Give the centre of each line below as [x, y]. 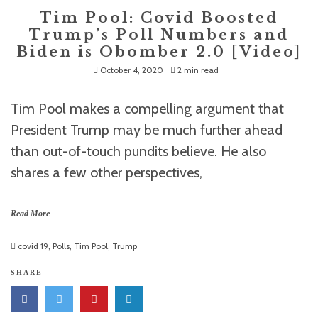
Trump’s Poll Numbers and [159, 35]
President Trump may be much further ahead [147, 130]
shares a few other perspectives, [106, 172]
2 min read [198, 70]
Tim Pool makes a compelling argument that [147, 109]
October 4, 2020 [131, 70]
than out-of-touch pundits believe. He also [138, 151]
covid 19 [33, 246]
